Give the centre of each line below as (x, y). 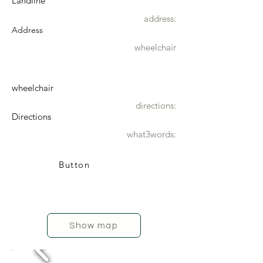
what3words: (151, 134)
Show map (93, 225)
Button (74, 164)
